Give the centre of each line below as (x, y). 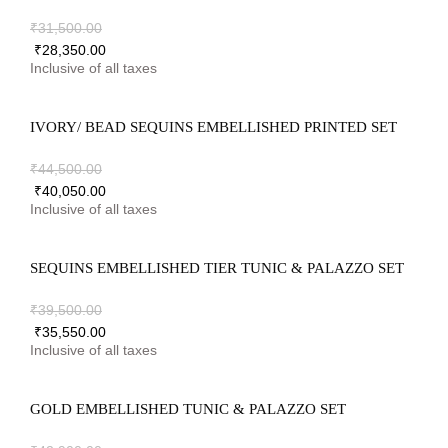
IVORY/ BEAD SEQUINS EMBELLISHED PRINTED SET (213, 127)
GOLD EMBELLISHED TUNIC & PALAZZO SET (188, 409)
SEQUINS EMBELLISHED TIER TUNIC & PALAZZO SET (217, 268)
